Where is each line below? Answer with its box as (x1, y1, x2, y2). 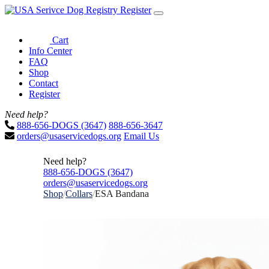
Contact (29, 78, 58, 88)
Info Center (29, 46, 72, 56)
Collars (65, 189, 92, 199)
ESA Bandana (95, 189, 149, 199)
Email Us (124, 131, 159, 141)
